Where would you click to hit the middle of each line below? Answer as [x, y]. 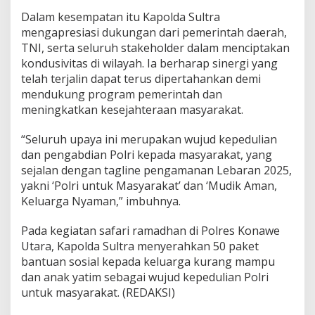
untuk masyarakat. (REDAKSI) [98, 293]
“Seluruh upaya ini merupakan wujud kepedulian [149, 140]
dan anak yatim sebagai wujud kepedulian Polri [145, 277]
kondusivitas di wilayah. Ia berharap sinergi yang [149, 64]
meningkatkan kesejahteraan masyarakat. [132, 110]
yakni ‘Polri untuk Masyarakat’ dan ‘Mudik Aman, [149, 186]
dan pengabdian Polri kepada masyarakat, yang [147, 155]
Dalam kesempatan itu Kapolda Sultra [121, 17]
